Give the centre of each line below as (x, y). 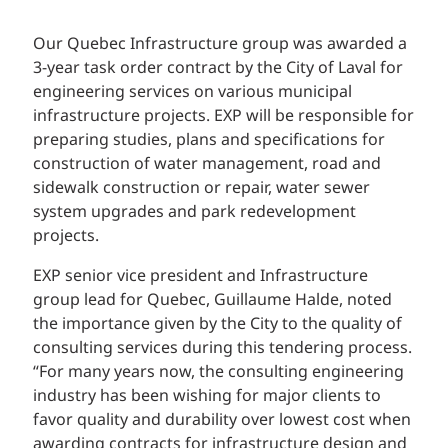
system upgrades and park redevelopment (194, 212)
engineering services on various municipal (192, 92)
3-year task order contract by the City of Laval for (218, 68)
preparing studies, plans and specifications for (209, 140)
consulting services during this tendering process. (222, 348)
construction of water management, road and (207, 164)
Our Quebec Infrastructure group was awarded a (220, 44)
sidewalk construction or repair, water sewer (201, 188)
